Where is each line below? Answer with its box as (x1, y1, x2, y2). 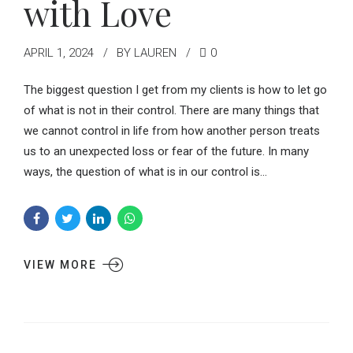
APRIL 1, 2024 (24, 45, 94, 60)
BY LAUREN (117, 45, 176, 60)
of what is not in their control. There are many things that (24, 103, 319, 118)
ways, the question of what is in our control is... (24, 165, 267, 180)
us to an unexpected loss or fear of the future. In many (24, 144, 309, 159)
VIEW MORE (24, 258, 97, 272)
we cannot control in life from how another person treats (24, 124, 320, 139)
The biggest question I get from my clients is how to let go (24, 83, 327, 98)
